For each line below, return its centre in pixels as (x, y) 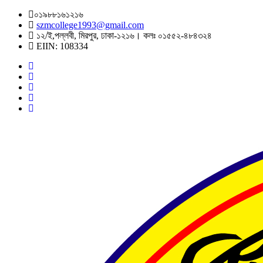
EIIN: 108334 (61, 46)
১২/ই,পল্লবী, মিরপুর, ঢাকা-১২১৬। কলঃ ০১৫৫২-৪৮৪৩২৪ (123, 36)
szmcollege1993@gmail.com (90, 25)
